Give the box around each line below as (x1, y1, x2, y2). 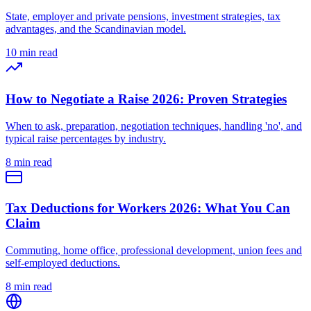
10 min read (6, 47, 58, 59)
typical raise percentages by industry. (6, 132, 166, 144)
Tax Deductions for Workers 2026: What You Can (6, 201, 290, 216)
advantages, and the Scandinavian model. (6, 23, 186, 35)
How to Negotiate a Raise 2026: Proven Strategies (6, 91, 287, 106)
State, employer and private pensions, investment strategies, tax (6, 10, 280, 23)
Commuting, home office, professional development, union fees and (6, 244, 302, 257)
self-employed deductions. (6, 257, 120, 269)
